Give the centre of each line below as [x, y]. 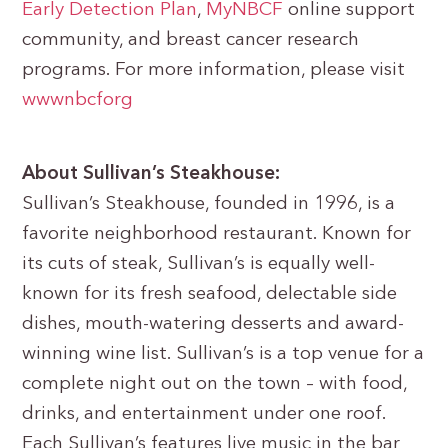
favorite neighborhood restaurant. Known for [217, 234]
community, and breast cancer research [191, 40]
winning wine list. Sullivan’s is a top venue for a [223, 354]
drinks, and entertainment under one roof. [204, 414]
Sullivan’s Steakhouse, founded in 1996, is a [209, 204]
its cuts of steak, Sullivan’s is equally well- [199, 264]
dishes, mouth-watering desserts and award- [213, 324]
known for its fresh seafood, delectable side [210, 294]
